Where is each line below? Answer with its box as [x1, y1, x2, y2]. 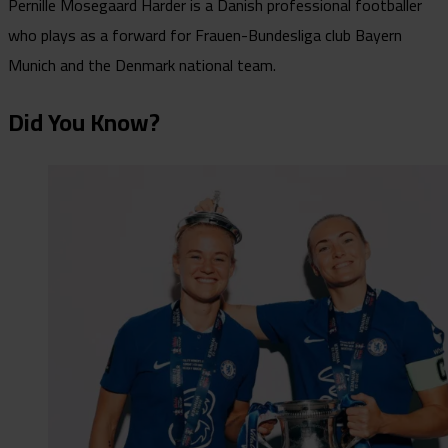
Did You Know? [8, 100, 160, 146]
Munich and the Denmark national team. [8, 50, 280, 81]
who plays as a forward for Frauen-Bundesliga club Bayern [8, 20, 402, 51]
